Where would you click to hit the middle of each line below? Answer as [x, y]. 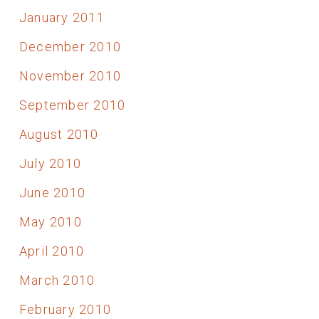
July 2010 [50, 163]
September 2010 [72, 105]
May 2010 [50, 221]
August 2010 [59, 134]
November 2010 [70, 75]
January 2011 [62, 17]
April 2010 [52, 251]
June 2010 [52, 192]
